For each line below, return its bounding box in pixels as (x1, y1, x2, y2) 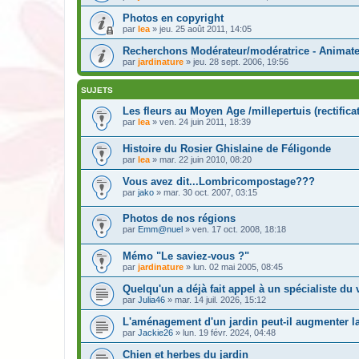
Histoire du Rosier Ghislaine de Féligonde (123, 142, 331, 155)
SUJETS (81, 86, 113, 95)
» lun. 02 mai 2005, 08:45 (184, 261, 283, 272)
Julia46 (138, 294, 165, 305)
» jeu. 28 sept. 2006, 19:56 (184, 57, 288, 67)
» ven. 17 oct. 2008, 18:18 (183, 224, 286, 235)
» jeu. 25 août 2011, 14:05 (150, 24, 252, 34)
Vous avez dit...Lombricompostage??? (123, 175, 315, 188)
